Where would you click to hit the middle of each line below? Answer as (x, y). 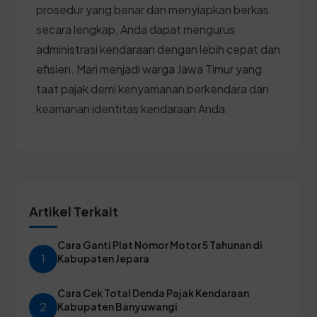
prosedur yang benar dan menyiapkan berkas (152, 9)
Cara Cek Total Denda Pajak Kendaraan (153, 293)
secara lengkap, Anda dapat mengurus (136, 29)
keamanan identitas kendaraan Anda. (132, 108)
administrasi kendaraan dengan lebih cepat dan (158, 49)
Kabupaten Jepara (103, 258)
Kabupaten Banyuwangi (117, 306)
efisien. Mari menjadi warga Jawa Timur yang (149, 69)
